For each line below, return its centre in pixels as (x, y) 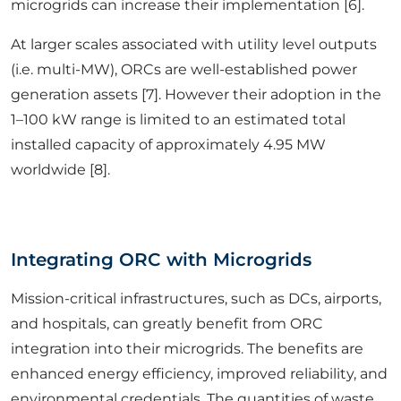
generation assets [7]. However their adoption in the (196, 95)
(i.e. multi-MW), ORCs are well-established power (184, 70)
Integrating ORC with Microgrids (161, 260)
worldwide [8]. (60, 170)
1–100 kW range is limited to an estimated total (178, 120)
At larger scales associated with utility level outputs (194, 45)
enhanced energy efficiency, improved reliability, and (199, 374)
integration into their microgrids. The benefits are (187, 349)
